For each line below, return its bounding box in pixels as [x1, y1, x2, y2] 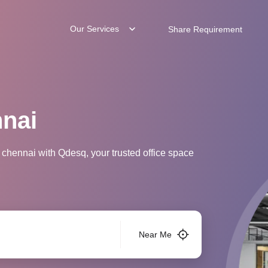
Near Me [139, 229, 172, 240]
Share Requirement [168, 24, 243, 35]
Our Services [70, 23, 122, 34]
